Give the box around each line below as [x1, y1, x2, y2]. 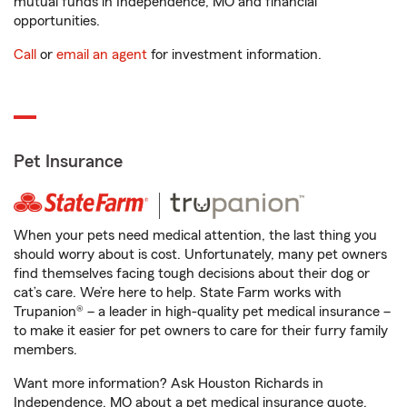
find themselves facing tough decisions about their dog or [14, 266, 370, 281]
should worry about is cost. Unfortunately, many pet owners [14, 247, 387, 262]
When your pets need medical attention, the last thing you [14, 228, 377, 243]
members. [14, 342, 77, 357]
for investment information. [147, 47, 322, 62]
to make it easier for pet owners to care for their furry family [14, 323, 388, 338]
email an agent [56, 47, 147, 62]
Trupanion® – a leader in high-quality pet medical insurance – [14, 304, 391, 319]
